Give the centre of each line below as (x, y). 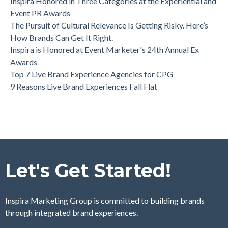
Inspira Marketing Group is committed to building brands (105, 201)
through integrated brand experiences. (72, 213)
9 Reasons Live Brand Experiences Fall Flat (84, 87)
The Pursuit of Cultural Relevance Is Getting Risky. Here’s (109, 25)
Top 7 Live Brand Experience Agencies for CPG (92, 74)
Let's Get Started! (88, 171)
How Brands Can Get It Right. (62, 38)
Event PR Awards (40, 13)
